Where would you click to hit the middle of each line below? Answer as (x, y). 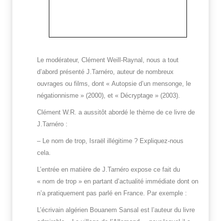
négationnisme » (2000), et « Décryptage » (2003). (109, 96)
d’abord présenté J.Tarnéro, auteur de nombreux (105, 72)
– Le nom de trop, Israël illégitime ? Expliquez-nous (110, 141)
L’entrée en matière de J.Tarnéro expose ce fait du (109, 170)
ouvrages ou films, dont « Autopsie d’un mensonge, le (114, 84)
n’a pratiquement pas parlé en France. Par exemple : (112, 193)
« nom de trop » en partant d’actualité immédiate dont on (118, 182)
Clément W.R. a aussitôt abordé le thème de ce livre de (116, 112)
